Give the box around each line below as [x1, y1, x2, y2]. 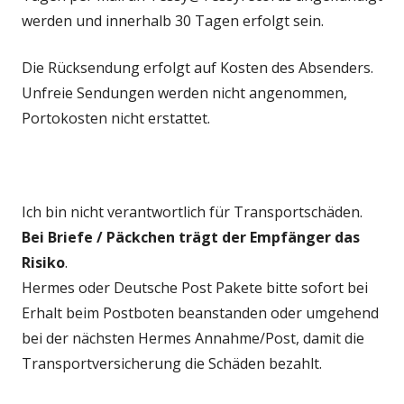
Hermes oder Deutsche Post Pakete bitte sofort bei [22, 278, 368, 298]
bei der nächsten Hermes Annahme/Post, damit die [22, 328, 364, 348]
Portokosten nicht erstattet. [22, 108, 210, 128]
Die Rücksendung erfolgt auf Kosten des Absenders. [22, 58, 373, 78]
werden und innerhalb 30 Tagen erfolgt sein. [22, 11, 324, 31]
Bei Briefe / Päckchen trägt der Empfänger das [22, 227, 360, 247]
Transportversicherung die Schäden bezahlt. [22, 353, 322, 373]
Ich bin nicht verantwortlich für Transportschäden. [22, 202, 363, 222]
